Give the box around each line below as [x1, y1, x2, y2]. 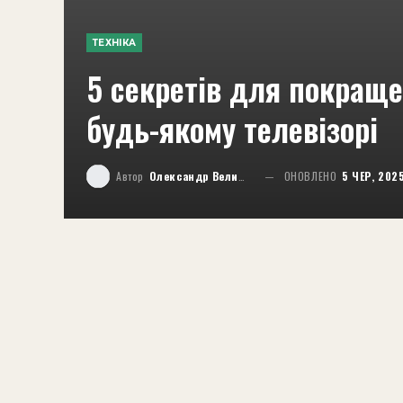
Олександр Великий [148, 168, 239, 184]
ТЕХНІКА [93, 37, 137, 49]
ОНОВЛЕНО [283, 168, 341, 184]
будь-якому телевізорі [86, 105, 378, 153]
